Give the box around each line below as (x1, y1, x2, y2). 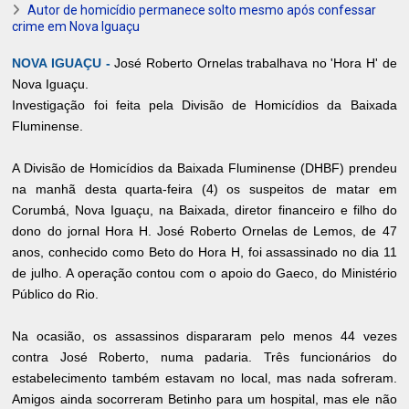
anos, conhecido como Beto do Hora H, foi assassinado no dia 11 (12, 244, 397, 259)
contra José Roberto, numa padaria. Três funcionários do (12, 349, 397, 364)
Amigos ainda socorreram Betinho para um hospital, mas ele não (12, 391, 397, 406)
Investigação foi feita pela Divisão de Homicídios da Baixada (12, 97, 397, 112)
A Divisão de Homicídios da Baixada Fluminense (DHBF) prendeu (12, 160, 397, 175)
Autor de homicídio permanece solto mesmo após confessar (27, 2, 377, 17)
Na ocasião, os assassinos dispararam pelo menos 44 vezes (12, 328, 397, 343)
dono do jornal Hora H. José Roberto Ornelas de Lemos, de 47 (12, 223, 397, 238)
